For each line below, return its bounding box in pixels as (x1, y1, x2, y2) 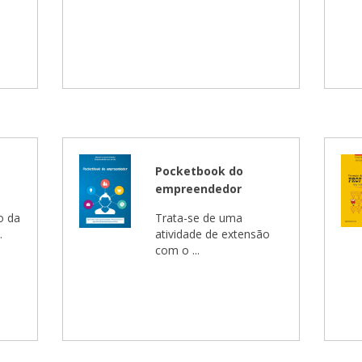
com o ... (155, 242, 200, 258)
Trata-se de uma (155, 210, 243, 225)
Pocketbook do (155, 163, 244, 179)
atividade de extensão (155, 226, 271, 242)
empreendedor (155, 181, 242, 196)
